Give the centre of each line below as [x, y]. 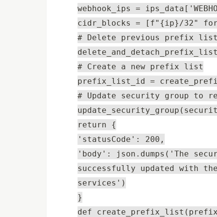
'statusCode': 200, [121, 139]
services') [102, 183]
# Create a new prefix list [140, 66]
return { [97, 124]
